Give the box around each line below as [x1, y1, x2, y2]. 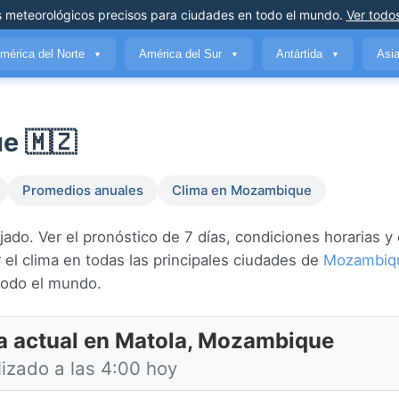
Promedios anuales [22, 183, 143, 199]
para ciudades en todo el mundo [146, 7, 339, 22]
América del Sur [139, 46, 225, 61]
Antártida [276, 46, 326, 61]
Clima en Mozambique [172, 183, 312, 199]
